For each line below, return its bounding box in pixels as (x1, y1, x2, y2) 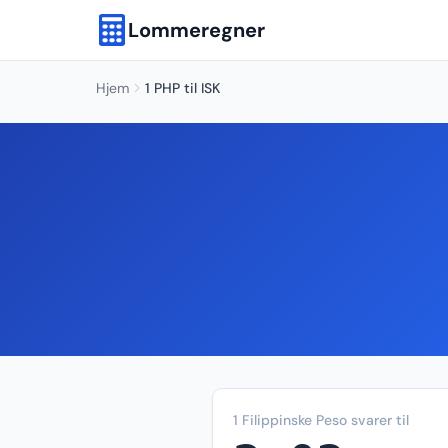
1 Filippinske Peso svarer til (233, 411, 409, 429)
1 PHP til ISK (145, 79, 220, 97)
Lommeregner (128, 17, 265, 43)
